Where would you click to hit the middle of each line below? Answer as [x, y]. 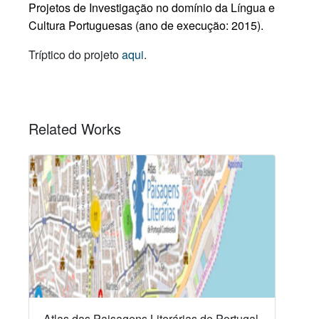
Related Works [75, 128]
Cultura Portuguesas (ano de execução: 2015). [146, 25]
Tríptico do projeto [75, 54]
